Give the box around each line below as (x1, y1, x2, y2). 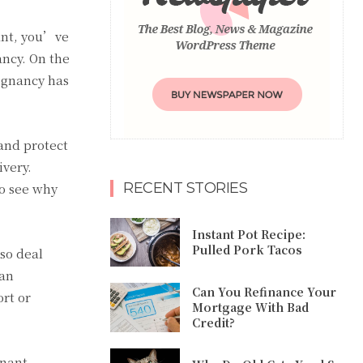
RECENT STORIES (123, 178, 247, 197)
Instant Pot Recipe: (192, 226, 306, 243)
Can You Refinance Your (192, 284, 337, 301)
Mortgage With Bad (192, 299, 310, 316)
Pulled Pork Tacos (192, 241, 303, 258)
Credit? (192, 314, 236, 331)
